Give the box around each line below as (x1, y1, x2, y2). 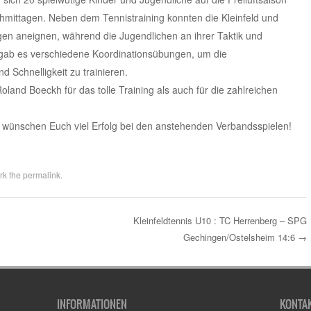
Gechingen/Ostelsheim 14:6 (183, 230, 298, 244)
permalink (22, 168, 60, 180)
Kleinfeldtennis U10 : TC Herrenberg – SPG (133, 213, 307, 227)
